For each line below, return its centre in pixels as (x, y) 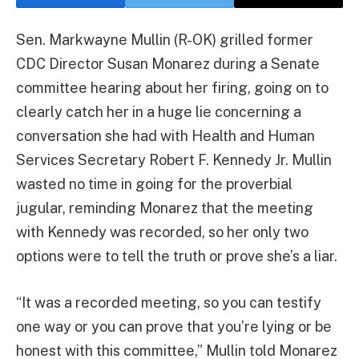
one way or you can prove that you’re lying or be (174, 326)
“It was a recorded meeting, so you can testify (169, 302)
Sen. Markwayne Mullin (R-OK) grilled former (165, 40)
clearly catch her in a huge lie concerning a (159, 112)
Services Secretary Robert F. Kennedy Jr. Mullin (174, 160)
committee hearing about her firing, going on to (172, 88)
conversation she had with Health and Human (165, 136)
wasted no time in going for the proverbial (154, 184)
